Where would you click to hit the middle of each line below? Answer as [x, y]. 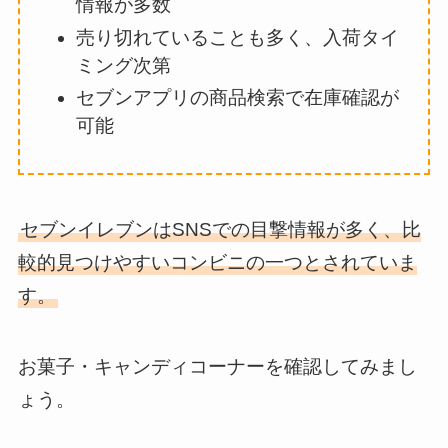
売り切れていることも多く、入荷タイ [238, 37]
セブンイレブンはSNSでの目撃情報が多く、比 [220, 230]
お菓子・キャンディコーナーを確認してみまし [217, 366]
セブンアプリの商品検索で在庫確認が [238, 98]
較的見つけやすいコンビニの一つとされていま [217, 263]
